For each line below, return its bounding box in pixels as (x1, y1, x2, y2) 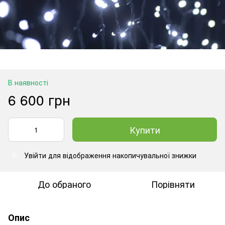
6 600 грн (8, 89, 70, 109)
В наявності (8, 77, 48, 87)
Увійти (24, 150, 46, 160)
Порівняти (151, 177, 195, 190)
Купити (129, 123, 160, 136)
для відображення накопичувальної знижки (46, 150, 196, 160)
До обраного (38, 177, 91, 190)
